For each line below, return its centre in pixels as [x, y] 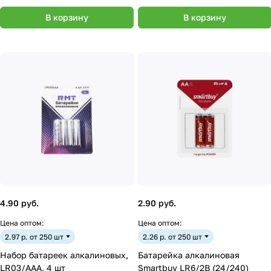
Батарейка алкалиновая [189, 255]
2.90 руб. [157, 203]
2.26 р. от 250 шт [172, 237]
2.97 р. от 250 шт [34, 237]
